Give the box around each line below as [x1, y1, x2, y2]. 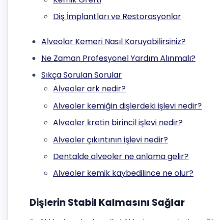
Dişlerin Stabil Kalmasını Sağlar [29, 196, 185, 209]
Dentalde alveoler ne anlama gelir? [53, 150, 189, 162]
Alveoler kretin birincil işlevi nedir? [53, 117, 183, 129]
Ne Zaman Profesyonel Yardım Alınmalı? [41, 52, 195, 64]
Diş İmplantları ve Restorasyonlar [53, 11, 181, 23]
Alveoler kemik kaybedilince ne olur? [53, 167, 193, 179]
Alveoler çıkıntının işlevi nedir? [53, 134, 168, 145]
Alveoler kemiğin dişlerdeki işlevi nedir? [53, 100, 202, 111]
